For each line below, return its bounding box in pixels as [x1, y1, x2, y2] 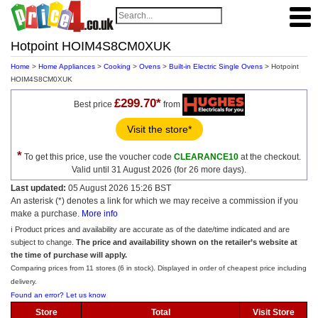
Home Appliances [38, 62, 95, 70]
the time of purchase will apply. [11, 251, 127, 259]
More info [82, 209, 118, 219]
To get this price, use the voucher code [22, 152, 174, 162]
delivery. [11, 278, 37, 285]
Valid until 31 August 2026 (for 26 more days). [72, 165, 246, 175]
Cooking [104, 62, 131, 70]
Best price [73, 99, 114, 109]
